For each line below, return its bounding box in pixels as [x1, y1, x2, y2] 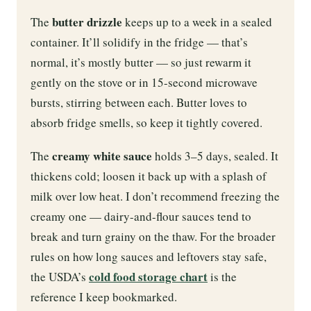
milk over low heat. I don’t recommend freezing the [31, 188, 280, 205]
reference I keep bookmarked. [31, 289, 177, 305]
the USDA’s [31, 269, 89, 285]
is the [208, 269, 237, 285]
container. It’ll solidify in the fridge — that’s [31, 33, 248, 50]
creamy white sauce [52, 147, 152, 165]
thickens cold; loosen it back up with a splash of [31, 168, 267, 185]
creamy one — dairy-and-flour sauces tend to [31, 208, 251, 225]
